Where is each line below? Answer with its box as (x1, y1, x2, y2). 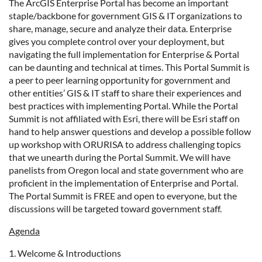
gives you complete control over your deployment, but (9, 36, 225, 47)
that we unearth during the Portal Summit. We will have (9, 151, 230, 163)
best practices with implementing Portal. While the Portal (9, 100, 238, 111)
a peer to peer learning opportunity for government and (9, 74, 230, 85)
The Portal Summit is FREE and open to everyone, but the (9, 190, 237, 201)
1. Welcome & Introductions (9, 247, 121, 258)
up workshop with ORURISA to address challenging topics (9, 139, 241, 150)
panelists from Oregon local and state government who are (9, 164, 243, 175)
